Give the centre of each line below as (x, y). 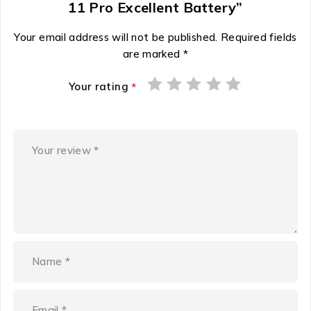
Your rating (100, 86)
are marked (153, 53)
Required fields (259, 37)
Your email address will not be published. (116, 37)
